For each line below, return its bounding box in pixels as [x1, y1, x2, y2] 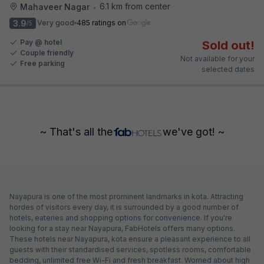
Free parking [20, 58, 65, 68]
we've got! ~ [162, 125, 225, 138]
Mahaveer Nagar [20, 1, 90, 12]
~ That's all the [39, 125, 113, 138]
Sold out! [202, 38, 255, 52]
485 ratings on [77, 18, 126, 27]
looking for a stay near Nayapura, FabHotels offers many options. [9, 223, 235, 233]
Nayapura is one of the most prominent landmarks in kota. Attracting [9, 192, 243, 201]
